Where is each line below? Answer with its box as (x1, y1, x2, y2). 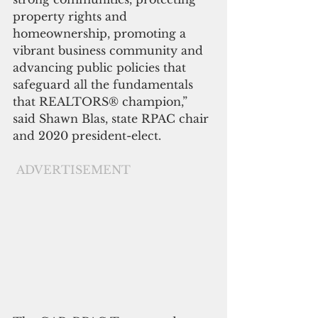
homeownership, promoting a (13, 26, 190, 40)
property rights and (13, 9, 131, 23)
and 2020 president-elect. (13, 128, 161, 143)
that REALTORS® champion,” (13, 94, 191, 109)
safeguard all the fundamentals (13, 77, 197, 92)
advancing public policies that (13, 60, 190, 75)
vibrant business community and (13, 43, 207, 57)
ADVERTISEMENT (16, 162, 131, 177)
